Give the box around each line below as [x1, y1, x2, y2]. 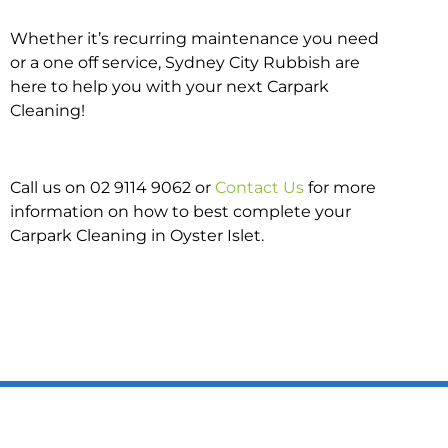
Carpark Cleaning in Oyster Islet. [10, 225, 264, 245]
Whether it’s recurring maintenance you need [10, 28, 379, 48]
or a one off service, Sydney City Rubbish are [10, 52, 360, 72]
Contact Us [215, 177, 304, 197]
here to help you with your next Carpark [10, 76, 329, 96]
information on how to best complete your [10, 201, 351, 221]
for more [304, 177, 376, 197]
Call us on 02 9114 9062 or [10, 177, 215, 197]
